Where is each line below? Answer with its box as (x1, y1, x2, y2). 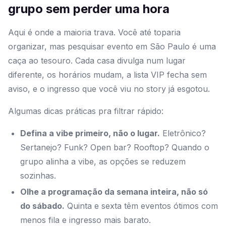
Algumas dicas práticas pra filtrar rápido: (8, 106, 163, 117)
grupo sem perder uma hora (8, 2, 169, 17)
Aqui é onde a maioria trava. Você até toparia (8, 27, 181, 38)
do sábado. (20, 201, 65, 211)
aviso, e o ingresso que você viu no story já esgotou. (8, 84, 210, 94)
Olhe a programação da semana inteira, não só (20, 187, 208, 197)
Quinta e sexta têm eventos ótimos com (65, 201, 218, 211)
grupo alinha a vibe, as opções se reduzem (20, 156, 186, 167)
